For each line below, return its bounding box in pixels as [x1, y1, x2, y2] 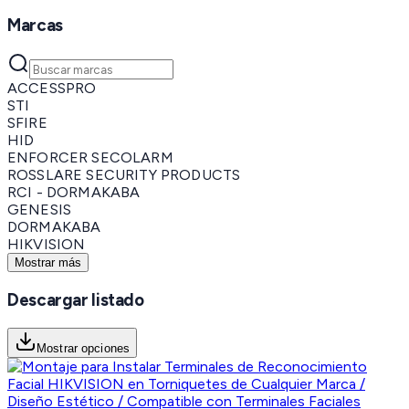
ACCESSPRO [7, 79, 97, 98]
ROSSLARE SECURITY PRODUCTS [7, 166, 241, 184]
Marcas [7, 14, 63, 36]
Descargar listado [7, 288, 144, 310]
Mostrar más [15, 256, 81, 270]
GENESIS [7, 201, 72, 219]
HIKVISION [7, 236, 86, 254]
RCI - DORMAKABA [7, 184, 141, 202]
